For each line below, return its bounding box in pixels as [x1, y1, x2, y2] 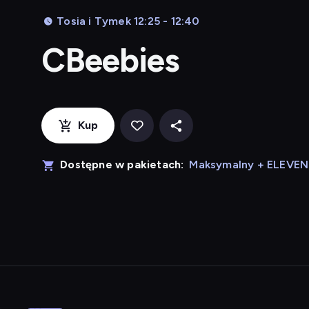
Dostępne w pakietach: [60, 158, 184, 171]
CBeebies [41, 40, 179, 80]
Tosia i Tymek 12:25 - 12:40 [57, 14, 200, 28]
